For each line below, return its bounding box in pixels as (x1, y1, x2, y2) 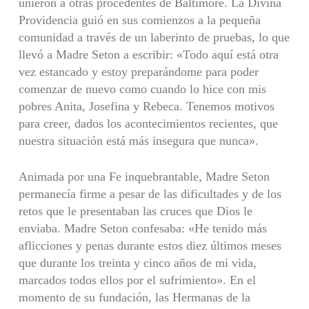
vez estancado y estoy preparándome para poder (18, 64, 259, 79)
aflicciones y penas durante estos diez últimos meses (18, 238, 281, 252)
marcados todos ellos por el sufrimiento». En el (18, 272, 256, 287)
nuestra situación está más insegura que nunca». (18, 133, 259, 148)
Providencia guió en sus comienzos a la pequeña (18, 12, 261, 27)
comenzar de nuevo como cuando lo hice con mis (18, 81, 266, 96)
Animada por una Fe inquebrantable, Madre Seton (18, 169, 270, 183)
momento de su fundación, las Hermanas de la (18, 290, 250, 304)
